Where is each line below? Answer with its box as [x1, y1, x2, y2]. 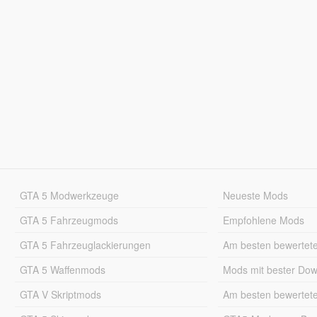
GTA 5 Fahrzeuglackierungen [19, 237, 151, 252]
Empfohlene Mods [223, 212, 305, 227]
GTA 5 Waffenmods [19, 262, 105, 277]
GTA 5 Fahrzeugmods [19, 212, 118, 227]
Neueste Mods [223, 188, 289, 202]
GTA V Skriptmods [19, 287, 101, 301]
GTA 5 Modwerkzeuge [19, 188, 119, 202]
